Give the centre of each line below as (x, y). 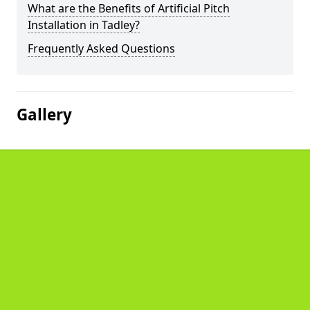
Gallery (44, 115)
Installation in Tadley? (84, 25)
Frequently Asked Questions (101, 48)
